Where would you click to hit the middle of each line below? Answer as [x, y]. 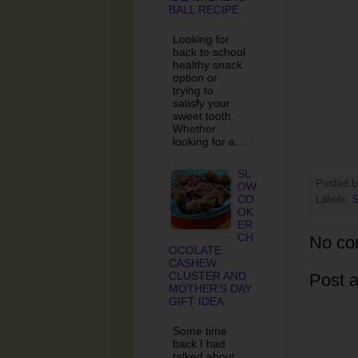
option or [195, 77]
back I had [199, 343]
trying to [193, 90]
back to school [209, 52]
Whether [194, 128]
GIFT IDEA [196, 301]
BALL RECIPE [204, 9]
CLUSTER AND [207, 275]
